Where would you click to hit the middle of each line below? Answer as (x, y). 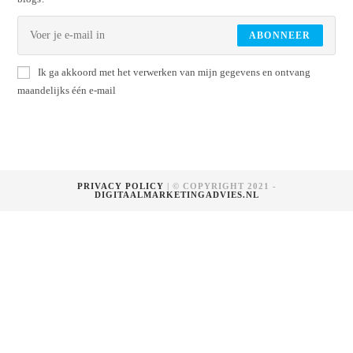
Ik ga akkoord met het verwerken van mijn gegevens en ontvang (175, 72)
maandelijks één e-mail (67, 91)
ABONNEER (280, 36)
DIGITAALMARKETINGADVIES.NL (176, 195)
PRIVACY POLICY (120, 186)
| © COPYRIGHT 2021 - (220, 186)
